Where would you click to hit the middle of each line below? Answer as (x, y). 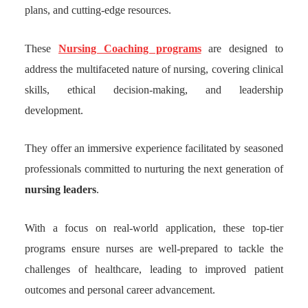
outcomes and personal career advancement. (120, 289)
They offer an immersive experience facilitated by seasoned (154, 148)
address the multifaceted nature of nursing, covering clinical (154, 69)
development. (54, 110)
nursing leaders (61, 190)
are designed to (246, 48)
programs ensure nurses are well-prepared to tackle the (154, 248)
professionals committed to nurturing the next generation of (154, 169)
